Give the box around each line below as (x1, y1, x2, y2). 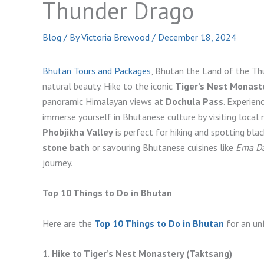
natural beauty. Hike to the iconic (42, 80, 175, 92)
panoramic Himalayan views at (42, 95, 166, 107)
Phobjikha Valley (42, 126, 113, 138)
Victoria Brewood (81, 31, 152, 43)
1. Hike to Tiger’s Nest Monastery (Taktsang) (42, 247, 232, 260)
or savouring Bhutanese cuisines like (90, 141, 236, 153)
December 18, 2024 (158, 31, 236, 43)
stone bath (42, 141, 90, 153)
